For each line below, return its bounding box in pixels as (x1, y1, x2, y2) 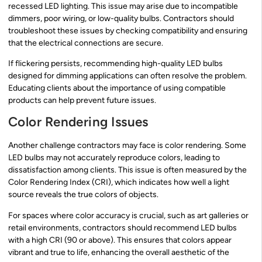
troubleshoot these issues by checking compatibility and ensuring (8, 25, 247, 36)
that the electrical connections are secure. (8, 37, 163, 48)
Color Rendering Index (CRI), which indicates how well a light (8, 177, 229, 188)
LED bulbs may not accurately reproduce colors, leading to (8, 153, 220, 163)
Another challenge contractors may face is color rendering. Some (8, 140, 246, 151)
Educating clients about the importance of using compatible (8, 82, 226, 93)
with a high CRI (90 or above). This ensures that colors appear (8, 235, 232, 245)
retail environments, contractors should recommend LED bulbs (8, 222, 237, 233)
